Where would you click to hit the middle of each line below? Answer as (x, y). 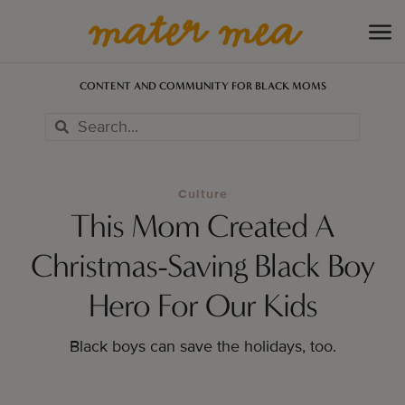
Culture (202, 194)
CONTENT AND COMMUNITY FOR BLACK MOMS (202, 86)
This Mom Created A (202, 226)
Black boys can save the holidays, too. (202, 347)
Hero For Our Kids (202, 306)
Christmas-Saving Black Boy (202, 266)
